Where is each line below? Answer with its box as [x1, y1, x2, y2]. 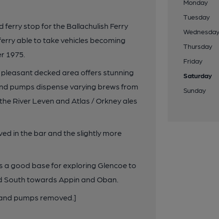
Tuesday [183, 13, 210, 21]
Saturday [183, 71, 213, 79]
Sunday [183, 86, 206, 94]
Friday [183, 57, 203, 65]
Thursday [183, 42, 213, 50]
